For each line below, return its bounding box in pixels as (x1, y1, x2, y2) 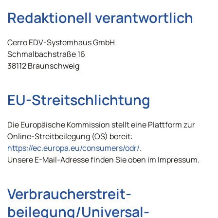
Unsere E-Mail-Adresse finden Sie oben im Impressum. (7, 154, 200, 165)
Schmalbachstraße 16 (7, 49, 85, 59)
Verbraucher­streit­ (7, 184, 131, 203)
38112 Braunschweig (7, 60, 79, 71)
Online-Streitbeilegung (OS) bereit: (7, 131, 133, 142)
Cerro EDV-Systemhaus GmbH (7, 37, 115, 48)
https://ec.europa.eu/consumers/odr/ (7, 143, 140, 153)
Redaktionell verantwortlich (7, 8, 193, 27)
